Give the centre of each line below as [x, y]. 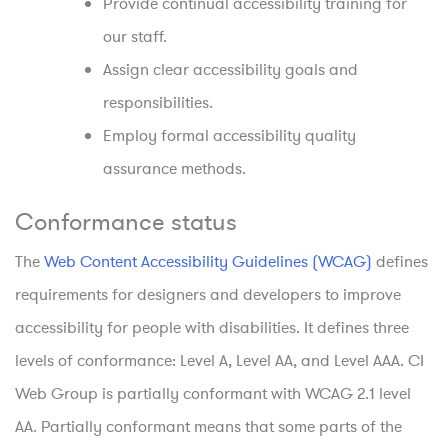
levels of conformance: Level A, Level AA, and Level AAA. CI [219, 360]
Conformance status [126, 222]
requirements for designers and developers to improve [208, 294]
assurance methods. [174, 168]
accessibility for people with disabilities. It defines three [212, 327]
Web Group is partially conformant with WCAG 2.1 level [213, 393]
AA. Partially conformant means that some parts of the [208, 426]
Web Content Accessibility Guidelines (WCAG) [208, 261]
